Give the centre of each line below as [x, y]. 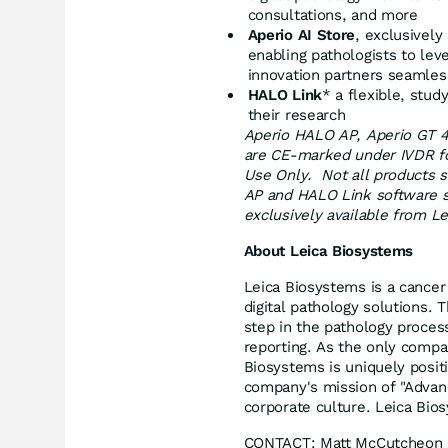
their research [296, 115]
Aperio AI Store [301, 35]
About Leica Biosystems [328, 251]
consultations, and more [332, 15]
